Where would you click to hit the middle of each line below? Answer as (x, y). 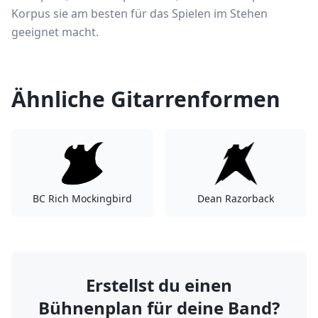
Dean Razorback (236, 198)
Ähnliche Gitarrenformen (146, 99)
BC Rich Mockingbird (82, 198)
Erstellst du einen (159, 285)
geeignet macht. (55, 32)
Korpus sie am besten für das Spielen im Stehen (139, 13)
